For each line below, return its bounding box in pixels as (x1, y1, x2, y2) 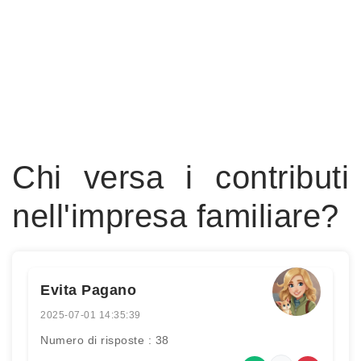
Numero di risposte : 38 (40, 334, 169, 346)
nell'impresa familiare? (12, 198, 339, 234)
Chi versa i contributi (12, 160, 349, 195)
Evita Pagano (40, 282, 136, 298)
